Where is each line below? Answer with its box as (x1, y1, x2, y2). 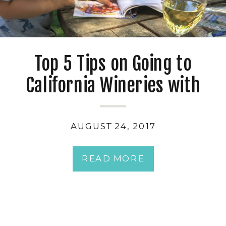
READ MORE (81, 153, 145, 164)
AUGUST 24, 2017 (71, 121, 155, 132)
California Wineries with (26, 74, 200, 97)
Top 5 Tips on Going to (34, 52, 192, 75)
